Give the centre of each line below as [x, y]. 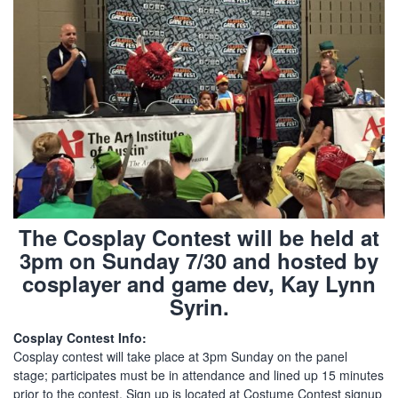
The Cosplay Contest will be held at [199, 238]
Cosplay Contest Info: [80, 338]
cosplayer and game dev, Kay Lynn [199, 284]
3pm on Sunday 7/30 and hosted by [199, 261]
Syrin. [199, 307]
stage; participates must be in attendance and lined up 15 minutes [199, 375]
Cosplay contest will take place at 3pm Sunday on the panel [180, 357]
